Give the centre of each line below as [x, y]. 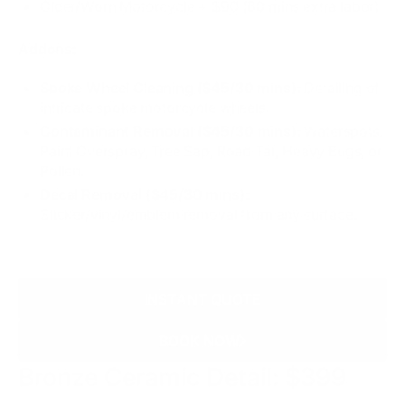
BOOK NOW [199, 341]
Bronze [58, 377]
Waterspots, [344, 132]
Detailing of [342, 88]
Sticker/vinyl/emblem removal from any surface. [198, 215]
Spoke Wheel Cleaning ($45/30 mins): [172, 88]
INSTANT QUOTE [202, 300]
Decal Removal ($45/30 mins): [145, 195]
